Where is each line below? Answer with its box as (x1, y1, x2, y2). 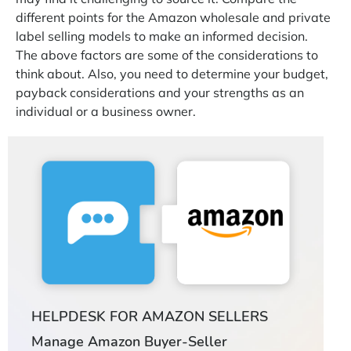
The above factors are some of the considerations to (16, 46, 318, 63)
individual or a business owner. (16, 103, 199, 119)
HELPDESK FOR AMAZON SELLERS (31, 307, 268, 327)
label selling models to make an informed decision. (16, 27, 308, 44)
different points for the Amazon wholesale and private (16, 9, 331, 25)
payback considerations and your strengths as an (16, 84, 304, 100)
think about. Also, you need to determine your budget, (16, 65, 328, 81)
